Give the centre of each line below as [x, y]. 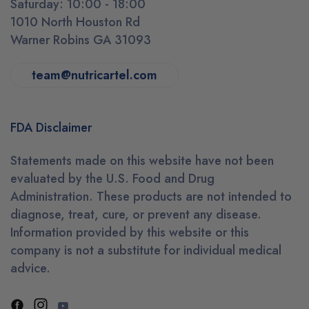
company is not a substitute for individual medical [146, 251]
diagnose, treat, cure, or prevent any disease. [136, 215]
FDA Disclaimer [51, 128]
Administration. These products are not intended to [151, 197]
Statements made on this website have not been [142, 161]
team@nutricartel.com [94, 76]
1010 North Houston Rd [75, 22]
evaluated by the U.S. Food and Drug [112, 179]
